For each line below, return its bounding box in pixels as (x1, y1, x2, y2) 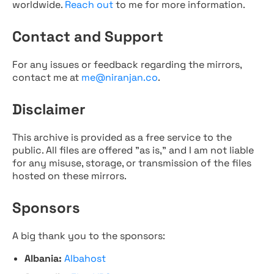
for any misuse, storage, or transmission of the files (12, 157, 251, 169)
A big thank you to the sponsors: (12, 229, 165, 242)
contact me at (12, 71, 81, 84)
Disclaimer (12, 100, 86, 119)
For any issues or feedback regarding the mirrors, (12, 58, 242, 71)
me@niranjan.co (81, 71, 158, 84)
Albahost (64, 252, 106, 265)
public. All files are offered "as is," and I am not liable (12, 144, 254, 157)
